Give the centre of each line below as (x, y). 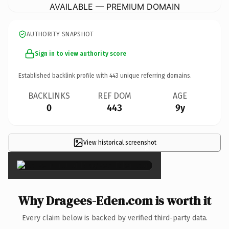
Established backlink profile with (64, 75)
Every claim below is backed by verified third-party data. (114, 218)
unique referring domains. (155, 75)
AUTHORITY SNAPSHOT (60, 34)
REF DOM (114, 96)
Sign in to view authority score (81, 53)
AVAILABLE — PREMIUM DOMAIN (114, 6)
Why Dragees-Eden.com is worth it (114, 200)
